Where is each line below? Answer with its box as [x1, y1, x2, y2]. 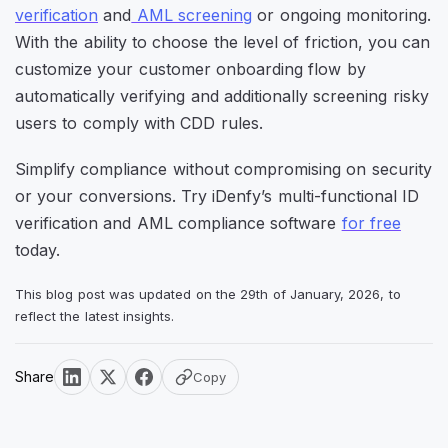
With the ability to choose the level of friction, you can [15, 31, 431, 52]
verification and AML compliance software [15, 212, 342, 233]
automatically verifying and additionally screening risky [15, 85, 429, 106]
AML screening [131, 4, 252, 25]
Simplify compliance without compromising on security [15, 158, 432, 179]
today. [15, 239, 60, 260]
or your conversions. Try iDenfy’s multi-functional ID [15, 185, 419, 206]
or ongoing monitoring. [251, 4, 431, 25]
